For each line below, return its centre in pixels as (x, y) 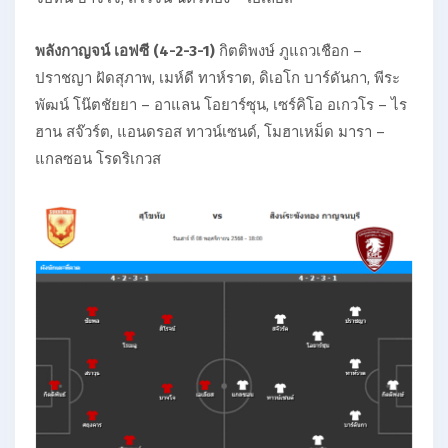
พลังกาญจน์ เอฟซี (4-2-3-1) (125, 51)
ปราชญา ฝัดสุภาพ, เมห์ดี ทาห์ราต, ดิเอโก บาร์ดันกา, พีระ (217, 78)
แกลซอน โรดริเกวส (98, 159)
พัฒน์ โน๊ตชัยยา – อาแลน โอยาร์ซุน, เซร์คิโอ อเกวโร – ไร (221, 105)
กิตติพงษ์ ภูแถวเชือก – (288, 51)
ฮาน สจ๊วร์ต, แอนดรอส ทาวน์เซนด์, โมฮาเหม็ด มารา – (210, 132)
